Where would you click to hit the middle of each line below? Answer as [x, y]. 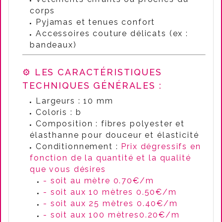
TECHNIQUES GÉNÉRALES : [92, 85]
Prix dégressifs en [161, 146]
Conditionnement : [79, 146]
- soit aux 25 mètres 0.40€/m [111, 203]
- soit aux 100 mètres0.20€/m [111, 215]
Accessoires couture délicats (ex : [112, 33]
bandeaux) [53, 45]
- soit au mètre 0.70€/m [99, 181]
